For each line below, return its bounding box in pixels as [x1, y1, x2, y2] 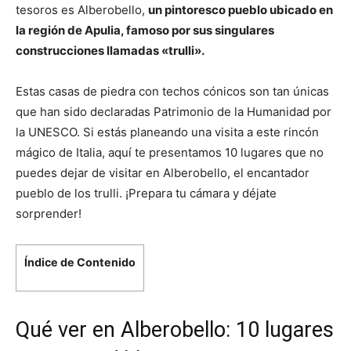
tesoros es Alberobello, [16, 2, 148, 17]
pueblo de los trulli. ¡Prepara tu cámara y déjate [16, 186, 277, 201]
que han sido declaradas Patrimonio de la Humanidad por [16, 104, 331, 119]
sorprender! [16, 206, 81, 221]
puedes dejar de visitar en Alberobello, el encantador [16, 165, 309, 180]
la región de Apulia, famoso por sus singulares [16, 23, 274, 38]
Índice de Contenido [24, 255, 136, 269]
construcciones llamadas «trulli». [16, 43, 204, 58]
